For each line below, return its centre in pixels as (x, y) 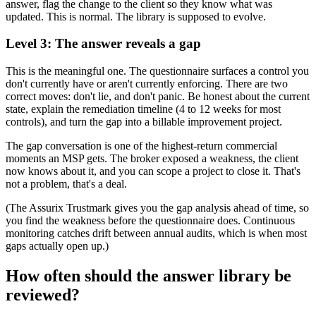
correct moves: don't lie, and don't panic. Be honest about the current (158, 97)
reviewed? (43, 295)
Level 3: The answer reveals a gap (103, 44)
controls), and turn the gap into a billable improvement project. (144, 122)
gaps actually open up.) (57, 246)
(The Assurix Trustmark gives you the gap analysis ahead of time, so (157, 208)
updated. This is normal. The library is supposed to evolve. (136, 16)
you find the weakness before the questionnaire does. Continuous (150, 221)
